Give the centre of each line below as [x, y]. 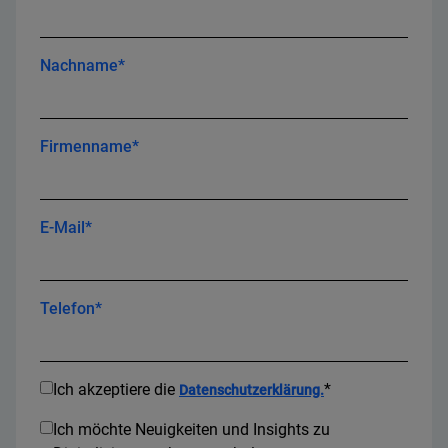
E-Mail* [66, 228]
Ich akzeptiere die [116, 390]
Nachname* [82, 66]
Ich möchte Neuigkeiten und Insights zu [191, 430]
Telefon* [71, 309]
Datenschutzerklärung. [251, 390]
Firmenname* [89, 147]
